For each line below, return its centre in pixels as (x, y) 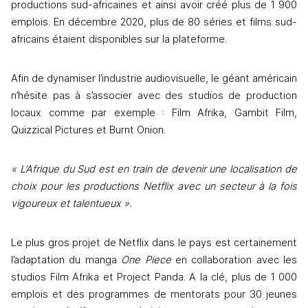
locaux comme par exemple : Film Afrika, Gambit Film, (154, 113)
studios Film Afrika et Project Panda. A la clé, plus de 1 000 (154, 277)
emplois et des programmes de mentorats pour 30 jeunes (154, 295)
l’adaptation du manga (66, 260)
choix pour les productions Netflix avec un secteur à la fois (154, 187)
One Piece (146, 260)
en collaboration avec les (234, 260)
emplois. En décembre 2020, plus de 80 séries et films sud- (154, 22)
